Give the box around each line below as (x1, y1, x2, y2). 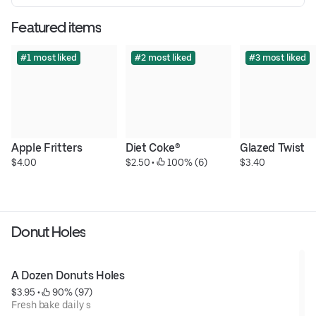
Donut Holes (11, 223, 86, 241)
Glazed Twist (239, 141, 305, 155)
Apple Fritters (11, 141, 83, 155)
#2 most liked (134, 52, 192, 63)
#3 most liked (248, 52, 306, 63)
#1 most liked (20, 52, 77, 63)
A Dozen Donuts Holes (11, 269, 125, 283)
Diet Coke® (125, 141, 181, 155)
